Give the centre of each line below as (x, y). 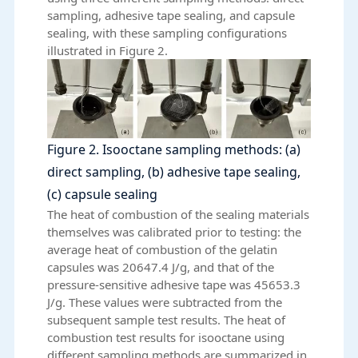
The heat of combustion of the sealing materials (179, 214)
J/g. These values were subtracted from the (165, 302)
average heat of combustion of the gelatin (163, 249)
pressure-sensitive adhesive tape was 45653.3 (174, 284)
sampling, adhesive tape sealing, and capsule (171, 16)
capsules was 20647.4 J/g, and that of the (161, 267)
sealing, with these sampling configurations (167, 33)
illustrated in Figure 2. (108, 51)
